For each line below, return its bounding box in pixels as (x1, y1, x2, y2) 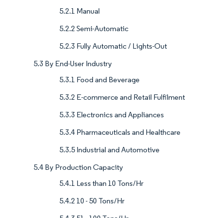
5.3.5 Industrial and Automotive (59, 145, 160, 155)
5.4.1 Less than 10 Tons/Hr (59, 179, 144, 188)
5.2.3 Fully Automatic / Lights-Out (59, 41, 167, 51)
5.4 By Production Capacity (34, 163, 123, 172)
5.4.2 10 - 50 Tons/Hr (59, 196, 125, 206)
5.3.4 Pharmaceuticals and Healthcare (59, 127, 181, 137)
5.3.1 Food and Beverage (59, 75, 140, 85)
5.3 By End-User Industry (34, 59, 112, 69)
